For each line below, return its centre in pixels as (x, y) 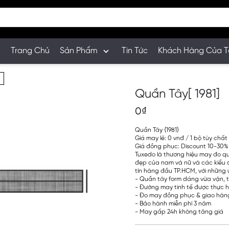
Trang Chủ (30, 51)
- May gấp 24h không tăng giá (180, 212)
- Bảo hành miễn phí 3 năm (173, 204)
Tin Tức (135, 51)
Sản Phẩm (79, 51)
